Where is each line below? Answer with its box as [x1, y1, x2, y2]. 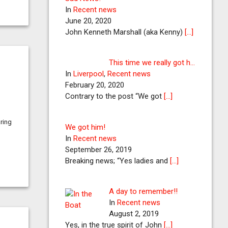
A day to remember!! [109, 187, 178, 196]
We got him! [65, 122, 105, 132]
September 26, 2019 [65, 145, 132, 154]
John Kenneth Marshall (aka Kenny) [65, 27, 185, 37]
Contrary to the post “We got [65, 92, 164, 101]
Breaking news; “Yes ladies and [65, 156, 170, 165]
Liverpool [73, 69, 104, 78]
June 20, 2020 [65, 16, 111, 25]
